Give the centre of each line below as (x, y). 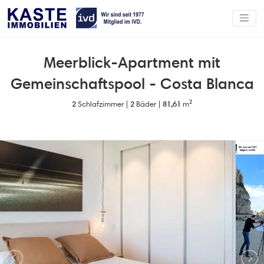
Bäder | (148, 104)
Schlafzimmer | (103, 104)
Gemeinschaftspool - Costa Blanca (132, 84)
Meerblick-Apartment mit (132, 62)
